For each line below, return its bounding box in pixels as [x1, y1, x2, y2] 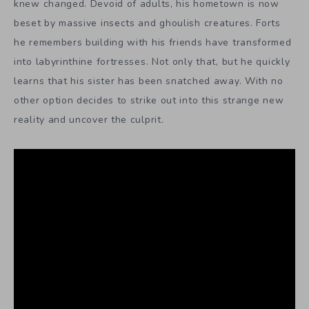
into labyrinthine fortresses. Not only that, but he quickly [14, 54, 290, 68]
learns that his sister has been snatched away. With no [14, 74, 283, 88]
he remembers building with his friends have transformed [14, 35, 292, 49]
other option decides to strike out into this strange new [14, 93, 284, 107]
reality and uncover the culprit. [14, 112, 164, 126]
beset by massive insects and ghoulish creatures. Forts [14, 16, 281, 30]
